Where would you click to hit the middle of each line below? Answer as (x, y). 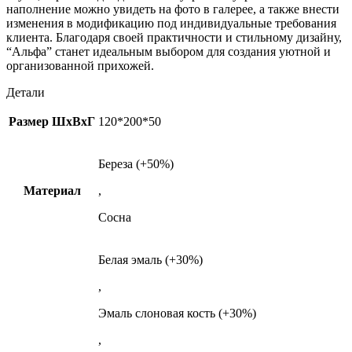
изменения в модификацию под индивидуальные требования (171, 24)
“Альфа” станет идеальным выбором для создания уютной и (169, 52)
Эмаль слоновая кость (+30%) (177, 313)
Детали (26, 93)
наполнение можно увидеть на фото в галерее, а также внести (173, 9)
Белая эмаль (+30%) (150, 260)
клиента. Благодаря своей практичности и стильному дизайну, (174, 38)
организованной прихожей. (80, 66)
